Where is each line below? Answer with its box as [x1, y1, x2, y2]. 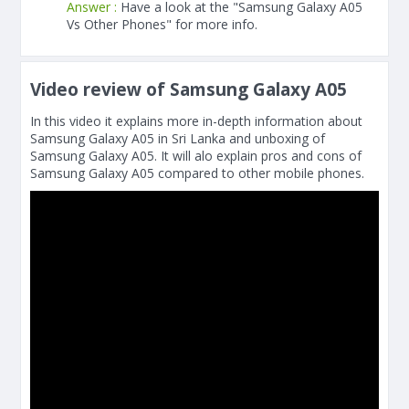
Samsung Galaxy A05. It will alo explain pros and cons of [30, 147, 362, 164]
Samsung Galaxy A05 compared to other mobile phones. [30, 164, 364, 182]
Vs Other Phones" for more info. [67, 16, 257, 33]
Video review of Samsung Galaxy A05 [30, 78, 347, 101]
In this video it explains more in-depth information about [30, 112, 362, 130]
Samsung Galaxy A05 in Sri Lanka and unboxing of [30, 130, 325, 147]
